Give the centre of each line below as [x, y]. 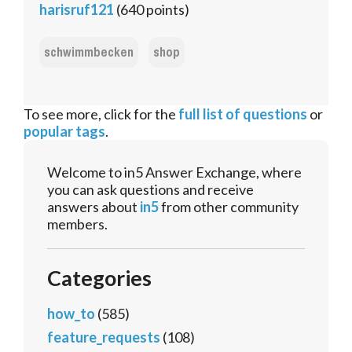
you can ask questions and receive [150, 190]
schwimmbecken [89, 53]
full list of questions [243, 114]
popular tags [64, 132]
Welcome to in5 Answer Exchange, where [174, 172]
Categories [99, 278]
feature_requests [104, 337]
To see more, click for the [101, 114]
